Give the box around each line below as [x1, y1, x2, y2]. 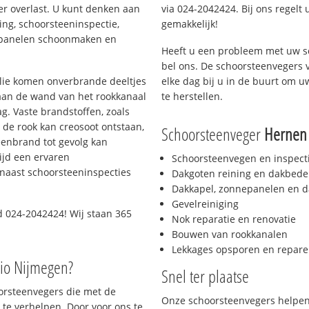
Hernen [264, 122, 307, 146]
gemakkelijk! [161, 17, 218, 30]
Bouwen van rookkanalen [172, 228, 288, 241]
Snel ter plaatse [161, 264, 249, 288]
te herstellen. [161, 89, 223, 103]
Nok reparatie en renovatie [172, 212, 296, 226]
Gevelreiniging [172, 197, 239, 211]
